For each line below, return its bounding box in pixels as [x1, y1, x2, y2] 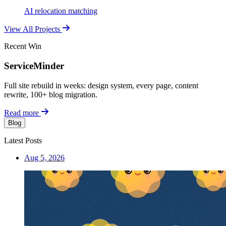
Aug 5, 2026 [24, 153, 65, 162]
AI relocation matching [24, 7, 97, 16]
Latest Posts [4, 136, 42, 145]
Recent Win [4, 42, 41, 51]
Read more [4, 108, 39, 117]
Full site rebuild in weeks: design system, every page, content [4, 81, 198, 90]
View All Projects [4, 25, 60, 34]
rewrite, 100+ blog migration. [4, 90, 97, 99]
